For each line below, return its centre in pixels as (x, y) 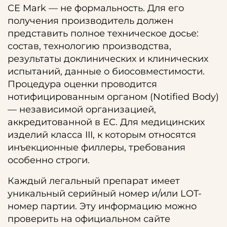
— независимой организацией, (82, 109)
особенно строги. (49, 160)
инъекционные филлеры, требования (97, 147)
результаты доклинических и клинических (108, 59)
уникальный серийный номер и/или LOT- (105, 194)
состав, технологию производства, (89, 46)
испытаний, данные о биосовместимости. (106, 71)
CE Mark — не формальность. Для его (96, 8)
